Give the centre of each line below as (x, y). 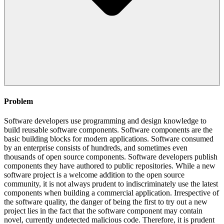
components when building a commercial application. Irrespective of (111, 192)
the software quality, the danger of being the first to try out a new (106, 201)
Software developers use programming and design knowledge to (105, 120)
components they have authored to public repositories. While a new (110, 165)
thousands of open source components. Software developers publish (111, 156)
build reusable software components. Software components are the (108, 129)
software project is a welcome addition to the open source (94, 174)
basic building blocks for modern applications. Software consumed (109, 138)
